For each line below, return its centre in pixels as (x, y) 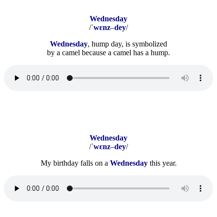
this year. (162, 163)
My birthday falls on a (75, 163)
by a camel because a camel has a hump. (108, 52)
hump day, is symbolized (129, 44)
